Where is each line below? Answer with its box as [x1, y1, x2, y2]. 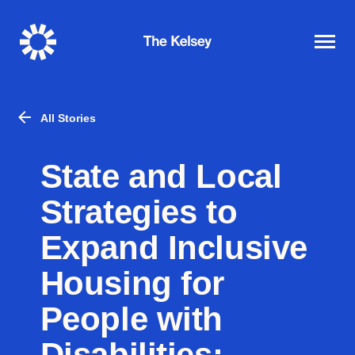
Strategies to [40, 193, 238, 231]
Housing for [40, 264, 225, 302]
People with [40, 300, 223, 338]
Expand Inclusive [40, 228, 307, 266]
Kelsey [143, 59, 193, 78]
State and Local [40, 157, 282, 195]
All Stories [40, 111, 96, 124]
